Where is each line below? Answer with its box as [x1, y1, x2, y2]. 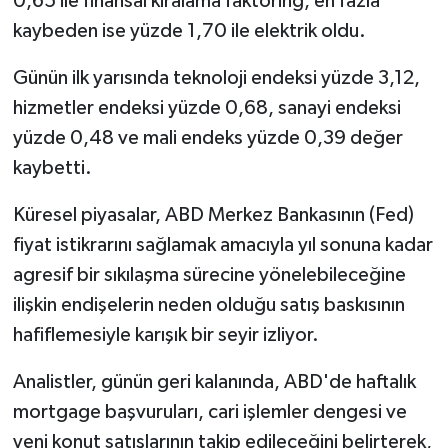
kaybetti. [12, 157, 92, 178]
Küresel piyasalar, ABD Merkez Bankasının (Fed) [12, 204, 414, 225]
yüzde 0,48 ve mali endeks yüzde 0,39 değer [12, 127, 403, 148]
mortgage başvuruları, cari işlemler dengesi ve [12, 401, 407, 422]
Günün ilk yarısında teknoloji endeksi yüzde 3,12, [12, 67, 420, 88]
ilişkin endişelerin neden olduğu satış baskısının [12, 294, 405, 315]
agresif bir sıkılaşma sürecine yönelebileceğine [12, 264, 406, 285]
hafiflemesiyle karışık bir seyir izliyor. [12, 324, 319, 345]
